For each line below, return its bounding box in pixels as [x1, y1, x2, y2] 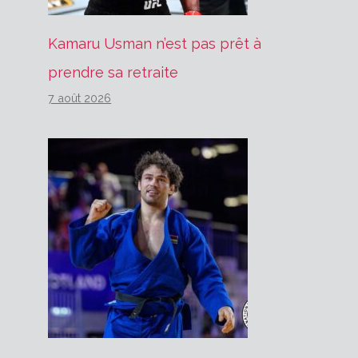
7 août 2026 [48, 90, 112, 105]
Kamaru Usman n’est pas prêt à [48, 34, 262, 52]
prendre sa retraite [48, 63, 179, 81]
